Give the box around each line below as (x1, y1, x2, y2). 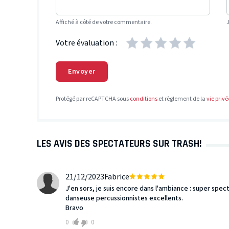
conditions (130, 94, 157, 103)
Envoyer (68, 66, 96, 77)
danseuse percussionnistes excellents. (65, 193, 183, 203)
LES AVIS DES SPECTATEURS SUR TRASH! (37, 137, 202, 149)
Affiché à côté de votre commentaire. (56, 18, 152, 27)
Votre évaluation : (56, 37, 117, 49)
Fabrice (104, 171, 129, 182)
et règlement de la (157, 94, 207, 103)
